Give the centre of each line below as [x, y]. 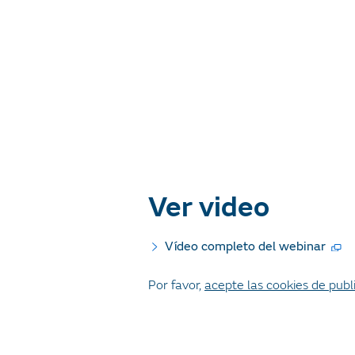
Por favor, [176, 286]
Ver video [209, 208]
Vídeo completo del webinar [245, 247]
